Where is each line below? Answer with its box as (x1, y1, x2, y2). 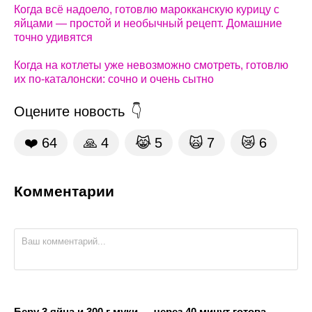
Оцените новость (14, 103, 125, 119)
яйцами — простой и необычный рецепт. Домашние (14, 17, 282, 29)
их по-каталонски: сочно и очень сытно (14, 72, 214, 85)
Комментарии (14, 182, 114, 199)
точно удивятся (14, 31, 93, 43)
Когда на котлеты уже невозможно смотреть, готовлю (14, 58, 288, 71)
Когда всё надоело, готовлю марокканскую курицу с (14, 3, 279, 15)
